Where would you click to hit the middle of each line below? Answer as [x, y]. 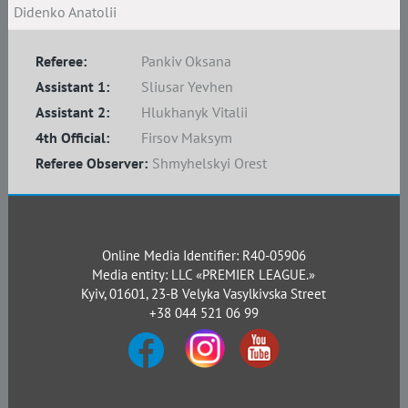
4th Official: [72, 138]
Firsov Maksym [186, 138]
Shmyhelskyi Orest [209, 163]
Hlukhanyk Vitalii [194, 112]
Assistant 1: [72, 87]
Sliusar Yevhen [187, 87]
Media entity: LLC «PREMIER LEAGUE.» [204, 275]
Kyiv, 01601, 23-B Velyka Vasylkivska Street [204, 294]
